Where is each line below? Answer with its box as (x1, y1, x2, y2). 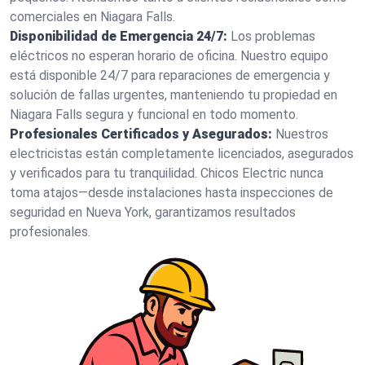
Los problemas (231, 29, 315, 44)
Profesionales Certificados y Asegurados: (10, 126, 272, 142)
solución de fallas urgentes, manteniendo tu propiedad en (10, 87, 337, 103)
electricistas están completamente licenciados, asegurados (10, 146, 354, 161)
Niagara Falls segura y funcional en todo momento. (10, 107, 298, 122)
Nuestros (275, 126, 328, 142)
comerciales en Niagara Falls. (10, 9, 175, 24)
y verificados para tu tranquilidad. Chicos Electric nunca (10, 165, 323, 181)
